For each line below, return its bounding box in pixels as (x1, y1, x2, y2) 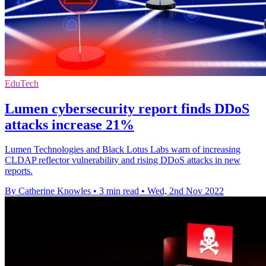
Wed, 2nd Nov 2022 (147, 186, 224, 197)
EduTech (5, 78, 39, 88)
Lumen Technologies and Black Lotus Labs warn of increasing (5, 144, 240, 155)
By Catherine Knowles (5, 186, 91, 197)
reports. (5, 166, 33, 176)
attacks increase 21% (5, 116, 134, 132)
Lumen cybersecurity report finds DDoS (5, 100, 249, 116)
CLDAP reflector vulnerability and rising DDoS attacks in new (5, 155, 240, 166)
